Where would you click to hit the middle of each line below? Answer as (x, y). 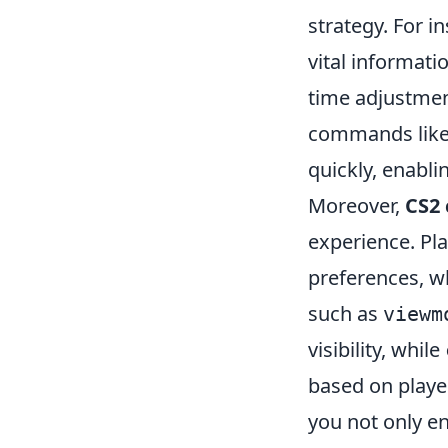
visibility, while (376, 349)
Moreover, (356, 205)
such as (345, 313)
